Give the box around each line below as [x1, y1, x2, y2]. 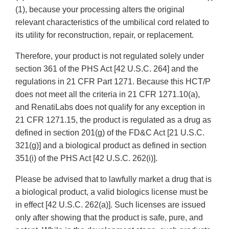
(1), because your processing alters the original [15, 5, 185, 14]
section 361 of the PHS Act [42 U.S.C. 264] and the [15, 64, 198, 74]
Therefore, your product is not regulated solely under [15, 52, 204, 61]
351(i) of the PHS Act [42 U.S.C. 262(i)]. [15, 154, 157, 163]
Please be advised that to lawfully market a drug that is [15, 175, 212, 184]
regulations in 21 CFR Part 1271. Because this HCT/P [15, 77, 211, 86]
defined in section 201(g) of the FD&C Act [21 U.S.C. [15, 128, 204, 138]
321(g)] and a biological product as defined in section [15, 141, 207, 150]
